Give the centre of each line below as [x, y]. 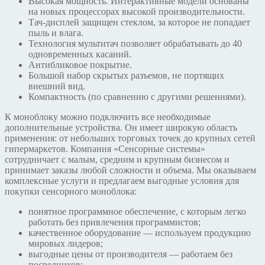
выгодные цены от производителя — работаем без [130, 254]
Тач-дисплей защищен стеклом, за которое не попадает [139, 22]
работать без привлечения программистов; [114, 222]
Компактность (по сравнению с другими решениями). [137, 97]
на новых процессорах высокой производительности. [137, 12]
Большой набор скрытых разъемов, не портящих [126, 76]
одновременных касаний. [80, 54]
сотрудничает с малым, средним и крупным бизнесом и [117, 160]
